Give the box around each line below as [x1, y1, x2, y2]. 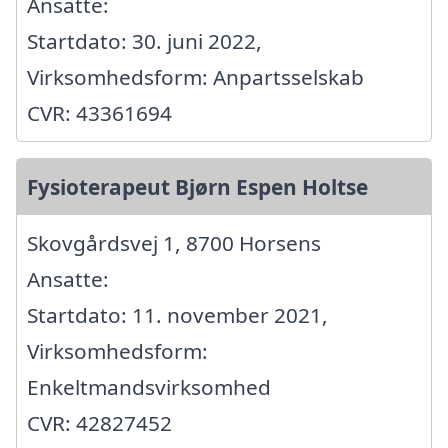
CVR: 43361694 [27, 98, 172, 127]
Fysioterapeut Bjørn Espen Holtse [27, 172, 368, 201]
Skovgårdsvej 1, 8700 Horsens [27, 228, 321, 257]
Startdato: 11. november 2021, [27, 300, 328, 329]
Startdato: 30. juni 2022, [27, 26, 262, 55]
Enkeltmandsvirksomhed [27, 372, 271, 401]
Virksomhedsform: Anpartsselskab [27, 62, 364, 91]
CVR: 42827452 [27, 408, 172, 437]
